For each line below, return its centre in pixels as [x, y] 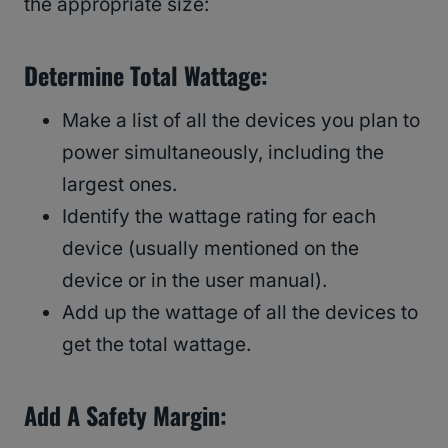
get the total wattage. [156, 345]
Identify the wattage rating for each [219, 217]
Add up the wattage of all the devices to [240, 313]
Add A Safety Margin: [125, 415]
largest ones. [119, 185]
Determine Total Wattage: [146, 75]
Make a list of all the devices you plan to [241, 121]
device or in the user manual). [194, 281]
